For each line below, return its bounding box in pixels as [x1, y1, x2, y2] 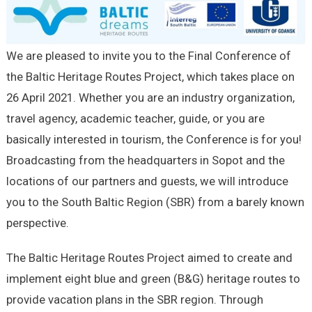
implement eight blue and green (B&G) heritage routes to [6, 271, 300, 286]
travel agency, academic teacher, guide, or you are [6, 111, 265, 125]
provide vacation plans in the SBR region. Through [6, 292, 263, 306]
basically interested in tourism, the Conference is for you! [6, 132, 302, 146]
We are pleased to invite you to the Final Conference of [6, 48, 291, 63]
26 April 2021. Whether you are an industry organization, [6, 90, 295, 104]
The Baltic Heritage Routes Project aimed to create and [6, 250, 292, 265]
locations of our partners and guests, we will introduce [6, 173, 288, 188]
